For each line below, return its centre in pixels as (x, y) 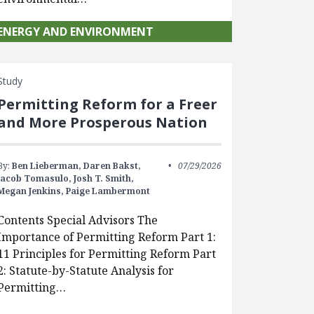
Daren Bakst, (112, 166)
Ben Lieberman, (47, 166)
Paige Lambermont (108, 191)
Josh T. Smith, (104, 179)
